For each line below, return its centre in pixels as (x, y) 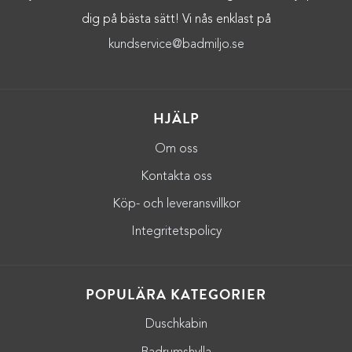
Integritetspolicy (176, 232)
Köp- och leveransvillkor (176, 204)
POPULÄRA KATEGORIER (176, 294)
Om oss (176, 149)
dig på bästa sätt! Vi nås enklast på (176, 20)
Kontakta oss (176, 176)
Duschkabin (176, 325)
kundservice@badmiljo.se (176, 45)
